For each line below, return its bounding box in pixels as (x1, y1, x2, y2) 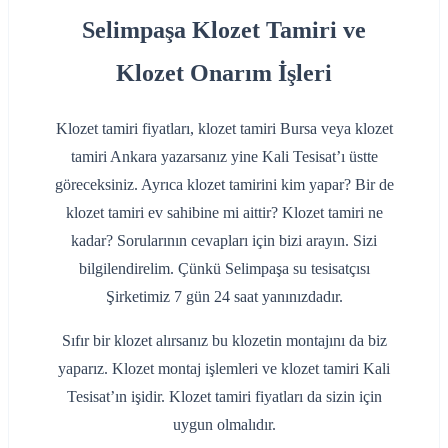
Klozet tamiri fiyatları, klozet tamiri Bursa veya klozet (55, 120, 393, 138)
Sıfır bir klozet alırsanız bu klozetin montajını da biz (61, 332, 387, 350)
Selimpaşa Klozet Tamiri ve (82, 17, 366, 44)
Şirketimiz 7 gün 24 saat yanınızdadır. (105, 288, 343, 306)
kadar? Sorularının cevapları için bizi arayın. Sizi (71, 232, 377, 250)
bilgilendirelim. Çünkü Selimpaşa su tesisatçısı (78, 260, 370, 278)
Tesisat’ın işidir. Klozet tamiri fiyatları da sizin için (66, 388, 382, 406)
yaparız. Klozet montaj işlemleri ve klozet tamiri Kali (58, 360, 390, 378)
